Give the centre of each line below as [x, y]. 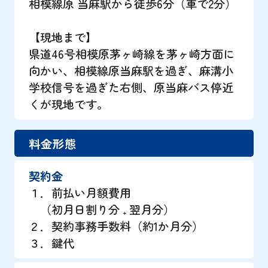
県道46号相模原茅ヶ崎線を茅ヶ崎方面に [131, 54]
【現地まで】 [63, 37]
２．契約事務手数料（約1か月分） [116, 226]
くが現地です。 [68, 104]
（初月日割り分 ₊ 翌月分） [101, 210]
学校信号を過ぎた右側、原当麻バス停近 [131, 87]
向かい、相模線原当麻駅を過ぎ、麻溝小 [131, 70]
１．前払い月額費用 [80, 193]
